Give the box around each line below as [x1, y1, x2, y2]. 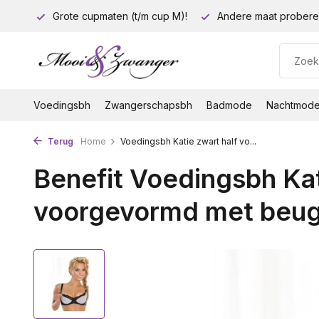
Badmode [206, 99, 252, 111]
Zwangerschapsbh [105, 99, 192, 111]
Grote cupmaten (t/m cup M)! [50, 10, 187, 22]
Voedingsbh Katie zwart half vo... [120, 136, 256, 147]
